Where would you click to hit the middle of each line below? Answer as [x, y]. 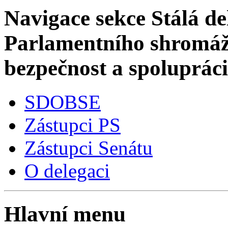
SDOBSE [63, 102]
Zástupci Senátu [89, 148]
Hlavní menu [65, 214]
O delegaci [67, 170]
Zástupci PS [73, 125]
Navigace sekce [75, 18]
